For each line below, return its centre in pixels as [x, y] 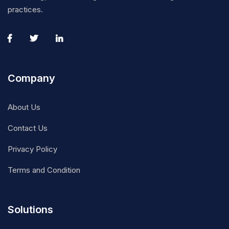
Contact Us [28, 128]
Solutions [30, 209]
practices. [25, 9]
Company [31, 78]
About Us [24, 107]
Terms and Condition [44, 170]
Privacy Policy [32, 149]
